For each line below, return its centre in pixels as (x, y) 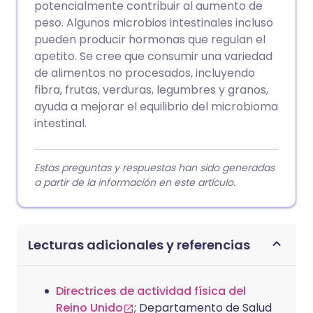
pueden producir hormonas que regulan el (150, 40)
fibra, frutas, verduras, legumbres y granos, (151, 90)
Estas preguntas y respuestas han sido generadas (154, 168)
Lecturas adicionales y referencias (139, 245)
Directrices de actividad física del (151, 291)
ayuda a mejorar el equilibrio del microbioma (156, 107)
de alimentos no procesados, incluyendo (145, 73)
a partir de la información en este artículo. (135, 183)
